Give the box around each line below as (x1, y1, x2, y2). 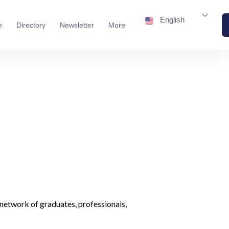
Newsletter (59, 20, 94, 29)
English (159, 15, 185, 25)
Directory (16, 20, 45, 29)
